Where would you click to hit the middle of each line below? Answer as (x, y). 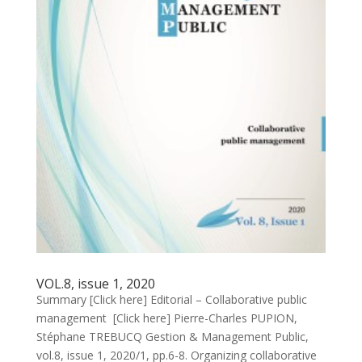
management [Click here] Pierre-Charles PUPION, (166, 318)
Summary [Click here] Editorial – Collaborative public (171, 300)
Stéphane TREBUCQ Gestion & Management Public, (172, 337)
